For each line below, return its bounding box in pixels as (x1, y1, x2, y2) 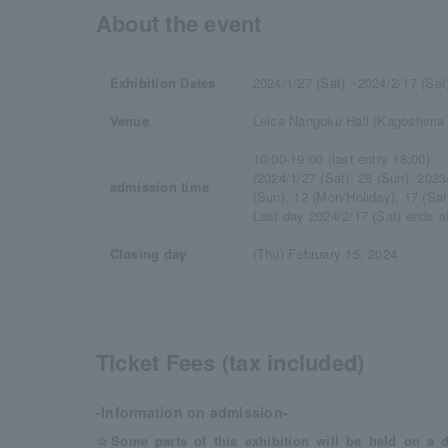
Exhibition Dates (109, 73, 216, 92)
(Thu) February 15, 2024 (252, 244, 398, 263)
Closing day (109, 244, 187, 263)
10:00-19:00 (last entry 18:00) (252, 149, 430, 168)
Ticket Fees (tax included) (96, 346, 365, 378)
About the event (96, 7, 262, 39)
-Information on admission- (96, 402, 289, 422)
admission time (109, 177, 210, 196)
